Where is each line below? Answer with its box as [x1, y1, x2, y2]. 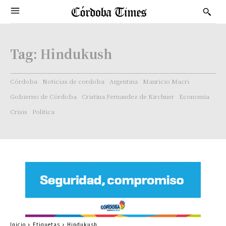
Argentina [109, 77, 138, 85]
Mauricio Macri [143, 77, 189, 85]
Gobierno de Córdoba [10, 92, 77, 100]
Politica [32, 107, 54, 116]
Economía [179, 92, 209, 100]
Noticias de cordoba [42, 77, 104, 85]
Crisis [10, 107, 27, 116]
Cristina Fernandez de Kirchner [82, 92, 174, 100]
